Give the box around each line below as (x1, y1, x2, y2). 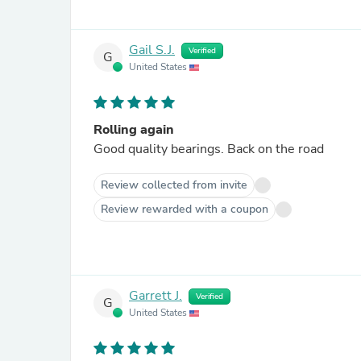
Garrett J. (129, 287, 182, 305)
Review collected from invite (101, 177, 247, 193)
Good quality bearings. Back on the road (93, 140, 324, 158)
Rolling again (93, 121, 174, 139)
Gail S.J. (129, 41, 175, 60)
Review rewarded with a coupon (101, 201, 268, 217)
